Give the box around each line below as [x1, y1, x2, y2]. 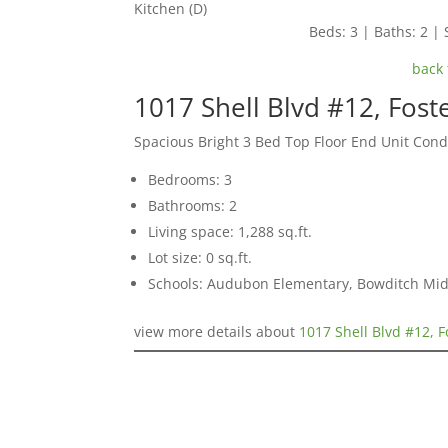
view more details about [134, 322, 300, 342]
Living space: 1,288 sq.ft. [148, 222, 313, 242]
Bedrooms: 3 [148, 170, 233, 190]
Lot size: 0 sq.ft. [148, 248, 253, 268]
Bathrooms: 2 [148, 196, 238, 216]
